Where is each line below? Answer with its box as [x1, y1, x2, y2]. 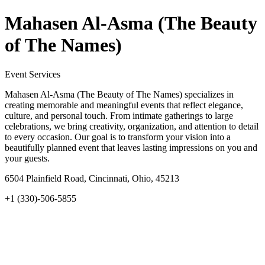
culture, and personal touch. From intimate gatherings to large [5, 110, 233, 121]
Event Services [5, 69, 60, 79]
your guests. [5, 153, 50, 163]
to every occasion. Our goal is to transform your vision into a [5, 131, 231, 142]
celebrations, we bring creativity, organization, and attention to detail [5, 121, 258, 131]
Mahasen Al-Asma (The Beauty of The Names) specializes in [5, 89, 234, 99]
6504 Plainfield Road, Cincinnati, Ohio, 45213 [5, 173, 179, 183]
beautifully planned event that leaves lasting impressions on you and [5, 142, 257, 153]
